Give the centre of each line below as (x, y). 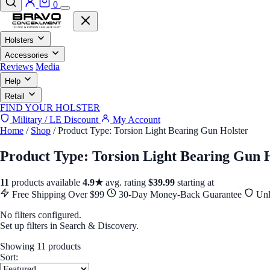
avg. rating (126, 182)
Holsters (19, 40)
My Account (135, 120)
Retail (15, 96)
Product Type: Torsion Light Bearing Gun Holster (153, 130)
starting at (194, 182)
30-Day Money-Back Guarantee (180, 194)
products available (46, 182)
